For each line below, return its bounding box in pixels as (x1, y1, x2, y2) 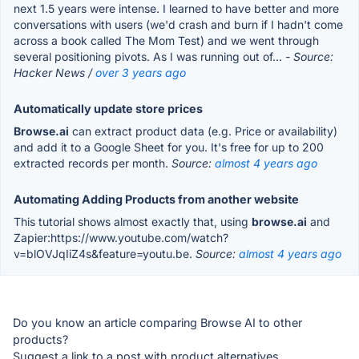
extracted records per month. (14, 155, 171, 170)
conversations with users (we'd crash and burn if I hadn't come (14, 17, 343, 31)
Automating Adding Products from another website (14, 192, 299, 206)
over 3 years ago (95, 65, 186, 79)
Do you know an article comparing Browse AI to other (13, 315, 302, 329)
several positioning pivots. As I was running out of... (14, 49, 285, 63)
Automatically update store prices (14, 101, 203, 115)
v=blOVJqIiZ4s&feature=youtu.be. (14, 246, 196, 260)
